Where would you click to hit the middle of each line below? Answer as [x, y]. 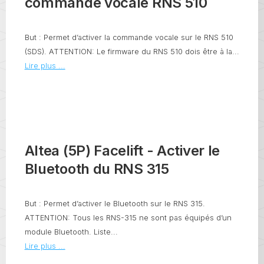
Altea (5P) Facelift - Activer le [122, 151]
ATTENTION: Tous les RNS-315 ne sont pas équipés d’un [128, 218]
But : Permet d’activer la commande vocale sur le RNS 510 [129, 37]
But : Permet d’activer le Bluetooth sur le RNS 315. [115, 204]
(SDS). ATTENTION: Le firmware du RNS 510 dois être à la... [132, 51]
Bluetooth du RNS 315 [97, 169]
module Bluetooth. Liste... [71, 232]
